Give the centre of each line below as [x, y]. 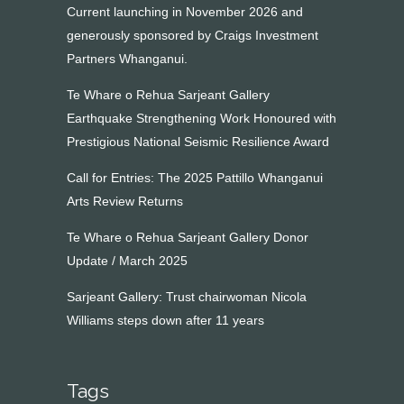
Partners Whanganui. [127, 59]
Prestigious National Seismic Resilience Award [198, 142]
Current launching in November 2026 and [185, 12]
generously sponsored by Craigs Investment [193, 35]
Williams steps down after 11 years [165, 320]
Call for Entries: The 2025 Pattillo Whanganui [195, 178]
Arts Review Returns [125, 201]
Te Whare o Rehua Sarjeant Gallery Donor [188, 237]
